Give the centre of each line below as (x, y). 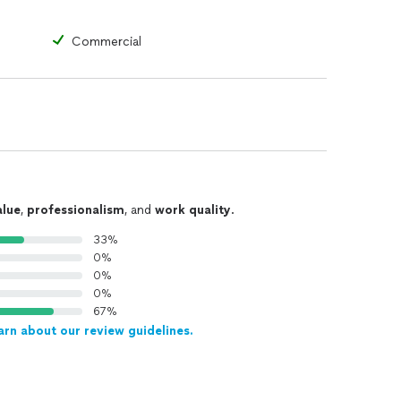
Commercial (107, 42)
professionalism (76, 210)
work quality (193, 210)
